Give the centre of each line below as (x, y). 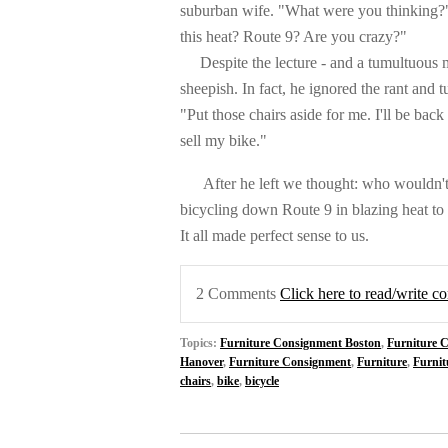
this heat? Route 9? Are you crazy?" (293, 37)
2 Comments (238, 293)
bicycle (262, 382)
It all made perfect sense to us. (274, 235)
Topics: (200, 344)
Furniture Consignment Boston (300, 344)
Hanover (201, 363)
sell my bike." (223, 141)
